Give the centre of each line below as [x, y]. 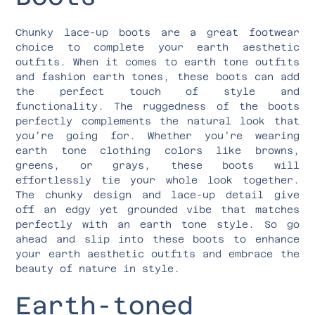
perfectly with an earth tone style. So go [157, 224]
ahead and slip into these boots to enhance [157, 239]
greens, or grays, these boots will [157, 165]
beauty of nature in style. [98, 268]
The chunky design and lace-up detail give [157, 194]
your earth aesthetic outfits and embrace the [157, 253]
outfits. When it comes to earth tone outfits [157, 62]
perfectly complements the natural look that [157, 121]
